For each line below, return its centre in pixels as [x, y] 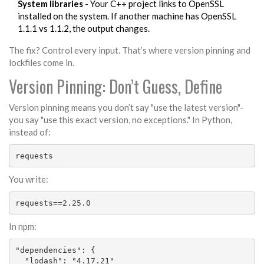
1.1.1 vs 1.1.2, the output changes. [84, 29]
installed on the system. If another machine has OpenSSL [127, 16]
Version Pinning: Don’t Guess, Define [115, 87]
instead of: [30, 132]
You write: [29, 179]
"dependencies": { [55, 250]
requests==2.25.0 [53, 203]
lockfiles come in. [42, 63]
